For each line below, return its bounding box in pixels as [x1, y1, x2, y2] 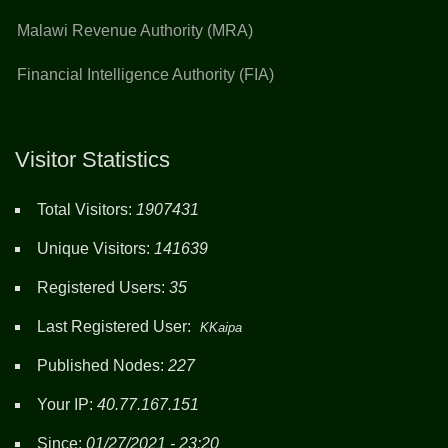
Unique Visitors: [37, 239, 154, 257]
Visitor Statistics [15, 146, 170, 172]
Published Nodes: [37, 356, 168, 374]
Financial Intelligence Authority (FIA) [17, 65, 274, 83]
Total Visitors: [37, 200, 136, 218]
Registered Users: [37, 278, 169, 296]
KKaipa [200, 319, 242, 335]
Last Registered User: [37, 317, 195, 335]
